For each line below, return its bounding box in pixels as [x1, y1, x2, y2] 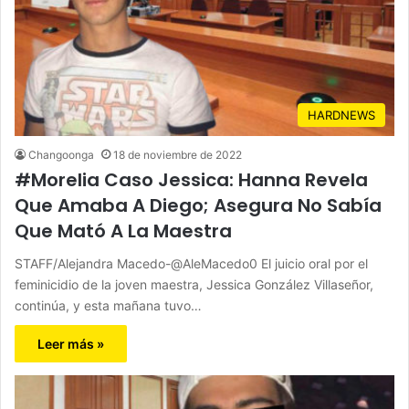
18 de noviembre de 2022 [113, 148, 242, 163]
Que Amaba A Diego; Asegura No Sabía [15, 193, 382, 219]
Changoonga [28, 148, 94, 163]
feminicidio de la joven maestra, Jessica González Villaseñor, [15, 277, 373, 293]
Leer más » [37, 336, 104, 352]
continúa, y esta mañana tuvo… [15, 298, 202, 314]
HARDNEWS [308, 108, 375, 123]
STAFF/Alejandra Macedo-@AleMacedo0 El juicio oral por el [15, 256, 368, 272]
